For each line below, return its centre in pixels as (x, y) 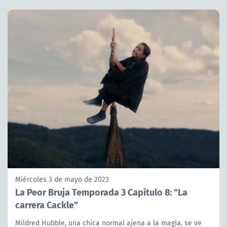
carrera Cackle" (47, 205)
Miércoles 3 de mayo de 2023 (62, 180)
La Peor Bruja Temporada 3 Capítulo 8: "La (101, 192)
